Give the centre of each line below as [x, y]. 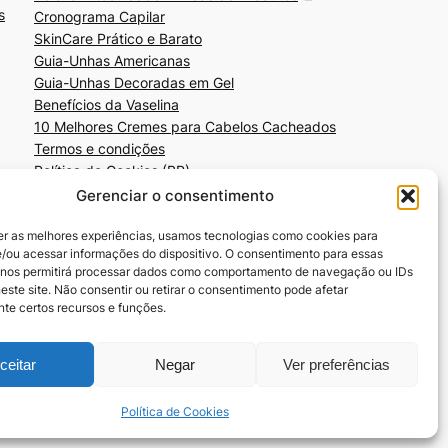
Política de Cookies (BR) [112, 170]
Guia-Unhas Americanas [112, 60]
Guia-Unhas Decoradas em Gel [134, 82]
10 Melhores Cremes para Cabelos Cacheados [185, 126]
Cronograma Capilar [99, 16]
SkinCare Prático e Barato [118, 38]
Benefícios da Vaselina [106, 104]
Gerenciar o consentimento [174, 195]
